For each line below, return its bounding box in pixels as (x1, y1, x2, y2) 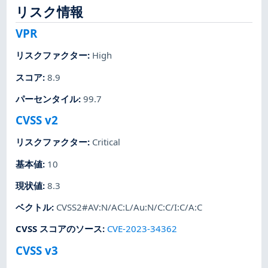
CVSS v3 (16, 242, 59, 258)
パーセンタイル (16, 92, 79, 105)
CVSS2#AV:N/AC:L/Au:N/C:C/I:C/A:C (56, 201, 203, 214)
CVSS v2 (16, 112, 59, 128)
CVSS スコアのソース (16, 223, 103, 235)
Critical (92, 136, 121, 148)
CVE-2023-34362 (107, 223, 178, 235)
